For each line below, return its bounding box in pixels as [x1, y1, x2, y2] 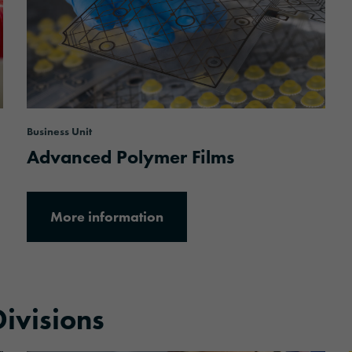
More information [50, 207, 163, 225]
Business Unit [27, 123, 92, 138]
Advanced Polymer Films [27, 144, 234, 169]
